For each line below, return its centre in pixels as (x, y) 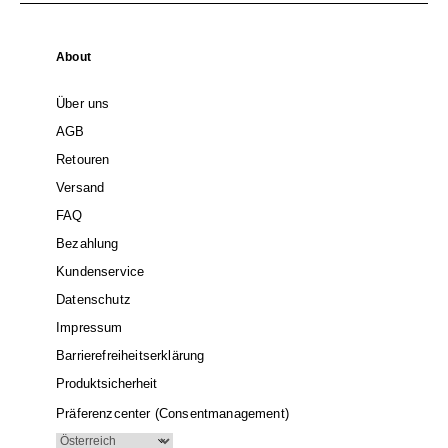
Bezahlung (87, 243)
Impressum (89, 327)
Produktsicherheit (106, 383)
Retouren (83, 159)
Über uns (83, 103)
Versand (80, 187)
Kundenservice (100, 271)
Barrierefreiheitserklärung (130, 355)
